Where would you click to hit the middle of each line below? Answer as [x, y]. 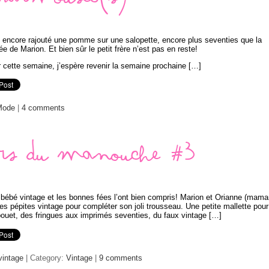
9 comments [121, 258]
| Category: [45, 258]
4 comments [43, 108]
